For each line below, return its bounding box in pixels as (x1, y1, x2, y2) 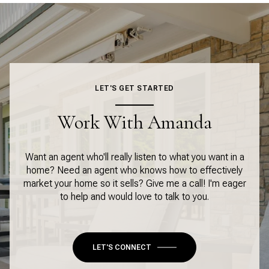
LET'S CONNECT (92, 243, 151, 252)
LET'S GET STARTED (95, 83, 174, 92)
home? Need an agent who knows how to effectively (26, 164, 243, 176)
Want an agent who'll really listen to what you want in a (25, 151, 244, 163)
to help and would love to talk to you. (60, 190, 209, 202)
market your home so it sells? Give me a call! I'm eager (23, 177, 246, 189)
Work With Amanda (57, 110, 212, 134)
